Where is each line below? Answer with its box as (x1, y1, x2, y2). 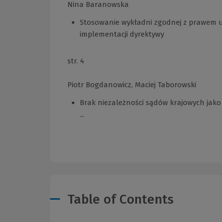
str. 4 (67, 56, 84, 65)
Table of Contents (67, 191, 173, 207)
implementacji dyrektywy (80, 29, 164, 39)
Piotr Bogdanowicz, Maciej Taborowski (67, 80, 196, 89)
